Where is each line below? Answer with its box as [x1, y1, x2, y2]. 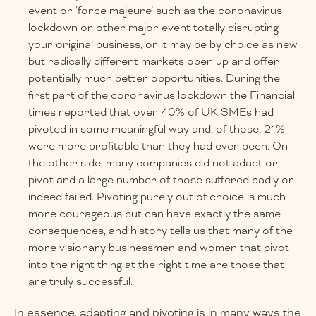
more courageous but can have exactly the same [28, 207, 281, 221]
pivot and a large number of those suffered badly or [28, 173, 294, 188]
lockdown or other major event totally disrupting [28, 20, 279, 35]
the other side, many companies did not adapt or [28, 156, 278, 171]
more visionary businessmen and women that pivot [28, 241, 289, 255]
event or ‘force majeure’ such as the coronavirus [28, 4, 282, 18]
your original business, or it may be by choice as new [28, 37, 298, 52]
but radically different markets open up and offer [28, 54, 279, 69]
